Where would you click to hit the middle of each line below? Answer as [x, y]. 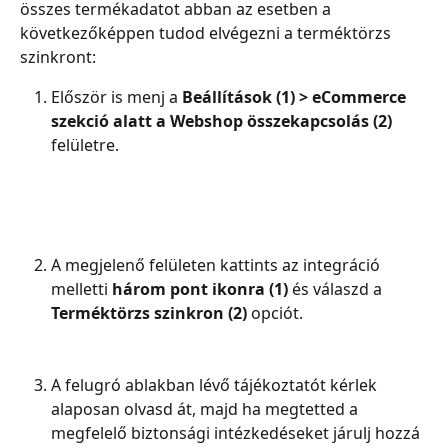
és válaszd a [337, 289]
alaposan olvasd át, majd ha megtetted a [206, 409]
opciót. [275, 313]
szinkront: [58, 57]
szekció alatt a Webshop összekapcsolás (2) [221, 121]
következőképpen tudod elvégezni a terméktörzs [207, 33]
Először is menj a [116, 97]
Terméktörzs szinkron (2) [149, 313]
